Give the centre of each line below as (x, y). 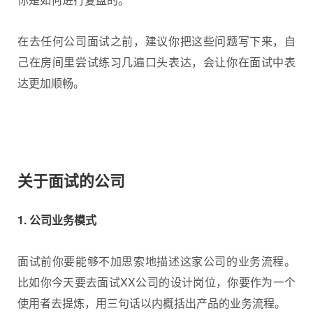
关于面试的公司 (71, 181)
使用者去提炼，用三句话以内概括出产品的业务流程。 (152, 303)
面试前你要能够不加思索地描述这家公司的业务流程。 (156, 261)
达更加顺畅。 (51, 82)
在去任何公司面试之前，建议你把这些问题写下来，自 (156, 41)
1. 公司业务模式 (57, 220)
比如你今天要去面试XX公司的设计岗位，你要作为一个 (156, 282)
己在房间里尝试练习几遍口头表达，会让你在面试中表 (156, 61)
